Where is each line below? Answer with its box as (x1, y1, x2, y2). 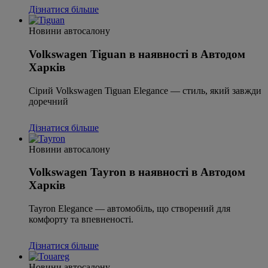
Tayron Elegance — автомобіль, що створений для (29, 203, 230, 214)
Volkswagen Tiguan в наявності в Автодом (29, 47, 245, 60)
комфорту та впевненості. (29, 214, 133, 225)
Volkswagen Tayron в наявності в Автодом (29, 166, 245, 179)
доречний (29, 96, 68, 106)
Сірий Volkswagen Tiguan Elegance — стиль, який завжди (29, 85, 261, 96)
